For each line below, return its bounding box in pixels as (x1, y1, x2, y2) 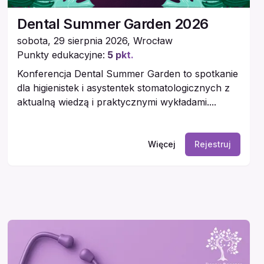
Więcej (147, 139, 176, 150)
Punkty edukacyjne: (17, 49, 105, 61)
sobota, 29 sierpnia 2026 (17, 35, 128, 47)
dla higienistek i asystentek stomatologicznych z (17, 82, 230, 94)
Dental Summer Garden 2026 (17, 15, 209, 33)
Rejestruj (194, 139, 231, 150)
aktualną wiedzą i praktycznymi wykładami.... (17, 96, 217, 108)
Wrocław (133, 35, 173, 47)
